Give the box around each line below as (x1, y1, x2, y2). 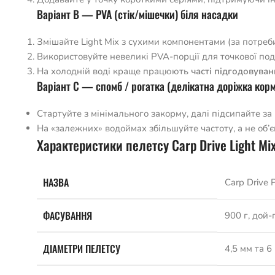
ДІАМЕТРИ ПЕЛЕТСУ (43, 241, 120, 256)
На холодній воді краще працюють (37, 65, 191, 77)
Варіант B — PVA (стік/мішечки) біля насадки (37, 6, 238, 22)
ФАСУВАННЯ (43, 208, 92, 223)
